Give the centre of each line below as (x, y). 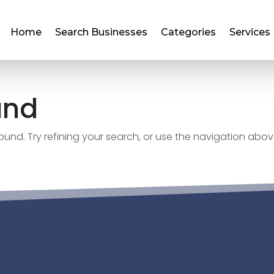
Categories (189, 32)
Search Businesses (102, 32)
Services (250, 32)
